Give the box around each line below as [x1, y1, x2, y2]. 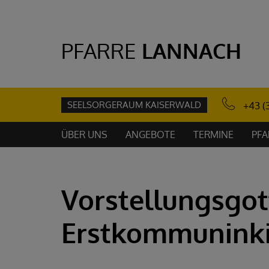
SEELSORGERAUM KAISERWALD [67, 98, 201, 110]
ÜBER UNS [61, 128, 107, 141]
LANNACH [142, 37, 241, 64]
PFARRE [61, 37, 136, 64]
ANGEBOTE [125, 128, 175, 141]
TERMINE [193, 128, 234, 141]
